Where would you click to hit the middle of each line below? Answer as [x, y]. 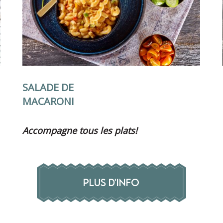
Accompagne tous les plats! [80, 130]
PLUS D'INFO [111, 182]
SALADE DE [48, 87]
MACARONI [49, 101]
